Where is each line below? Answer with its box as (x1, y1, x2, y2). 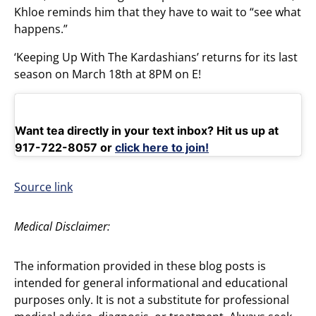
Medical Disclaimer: (14, 218, 110, 234)
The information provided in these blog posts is (14, 257, 266, 274)
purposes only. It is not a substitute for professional (14, 291, 289, 308)
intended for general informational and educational (14, 274, 288, 291)
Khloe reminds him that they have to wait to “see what (14, 4, 301, 20)
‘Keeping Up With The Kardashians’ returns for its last (14, 49, 298, 65)
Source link (14, 178, 73, 195)
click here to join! (115, 140, 209, 154)
